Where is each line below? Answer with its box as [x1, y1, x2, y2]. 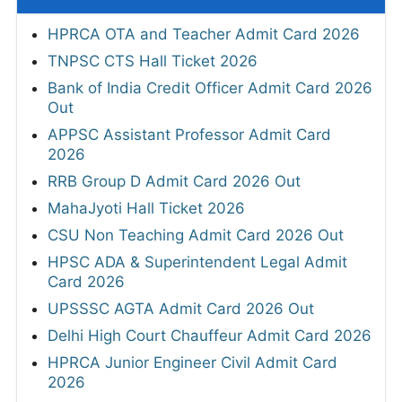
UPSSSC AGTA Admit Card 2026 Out [48, 300, 314, 319]
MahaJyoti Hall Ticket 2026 [48, 199, 245, 218]
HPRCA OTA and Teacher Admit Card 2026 [48, 25, 360, 44]
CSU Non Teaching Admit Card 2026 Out [48, 226, 344, 245]
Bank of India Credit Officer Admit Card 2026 [48, 79, 372, 98]
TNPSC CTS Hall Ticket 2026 [48, 52, 258, 71]
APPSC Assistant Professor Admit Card [48, 126, 331, 144]
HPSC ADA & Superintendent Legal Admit [48, 253, 347, 272]
